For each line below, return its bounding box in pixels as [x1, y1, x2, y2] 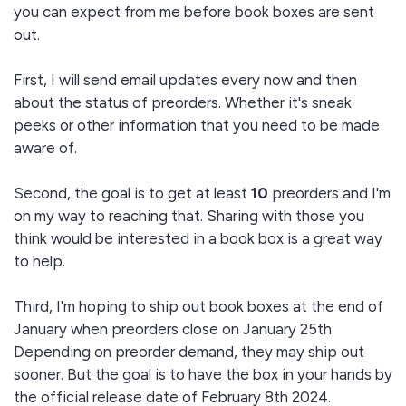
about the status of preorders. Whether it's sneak [14, 93, 352, 111]
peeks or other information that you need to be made [14, 116, 380, 134]
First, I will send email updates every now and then [14, 71, 357, 89]
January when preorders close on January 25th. [14, 320, 334, 338]
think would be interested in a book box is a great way [14, 229, 382, 247]
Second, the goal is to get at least [14, 184, 251, 202]
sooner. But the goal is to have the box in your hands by [14, 365, 392, 383]
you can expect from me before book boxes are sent [14, 3, 374, 21]
